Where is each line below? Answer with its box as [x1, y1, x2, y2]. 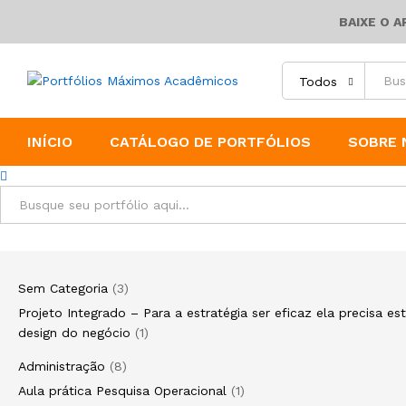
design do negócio [18, 325, 130, 340]
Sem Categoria [18, 281, 108, 295]
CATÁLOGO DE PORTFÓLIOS [110, 133, 311, 150]
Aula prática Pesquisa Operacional [18, 383, 227, 398]
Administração [18, 359, 105, 373]
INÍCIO [27, 133, 72, 150]
